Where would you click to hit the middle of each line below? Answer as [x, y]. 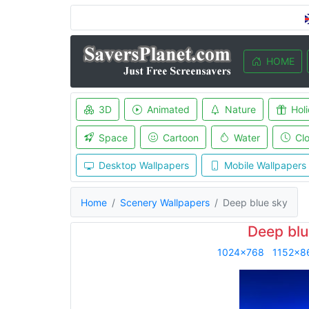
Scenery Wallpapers [165, 202]
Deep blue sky [255, 202]
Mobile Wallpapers [265, 165]
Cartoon [180, 137]
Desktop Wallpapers [143, 165]
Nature [240, 109]
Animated [168, 109]
